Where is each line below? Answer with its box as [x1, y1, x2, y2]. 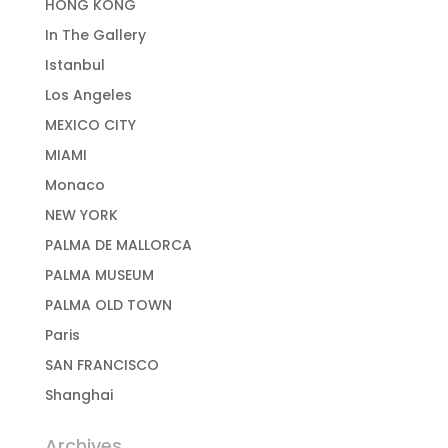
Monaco [44, 175, 105, 195]
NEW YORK [44, 205, 118, 225]
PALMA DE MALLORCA [44, 235, 192, 255]
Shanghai [44, 385, 113, 405]
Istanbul [44, 55, 105, 75]
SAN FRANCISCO [44, 355, 159, 375]
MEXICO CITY [44, 115, 136, 135]
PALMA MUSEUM [44, 265, 154, 285]
